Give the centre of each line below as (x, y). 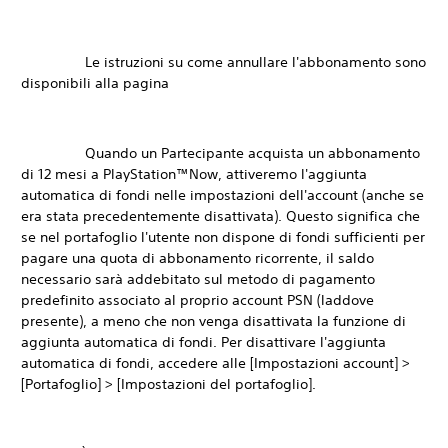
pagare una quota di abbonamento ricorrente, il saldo (197, 258)
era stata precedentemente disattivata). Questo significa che (220, 216)
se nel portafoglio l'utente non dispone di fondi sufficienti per (223, 237)
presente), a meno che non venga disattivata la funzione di (213, 321)
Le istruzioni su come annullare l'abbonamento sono (223, 62)
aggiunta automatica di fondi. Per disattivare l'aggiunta (203, 342)
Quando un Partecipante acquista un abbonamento (220, 153)
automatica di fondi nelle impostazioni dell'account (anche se (222, 195)
